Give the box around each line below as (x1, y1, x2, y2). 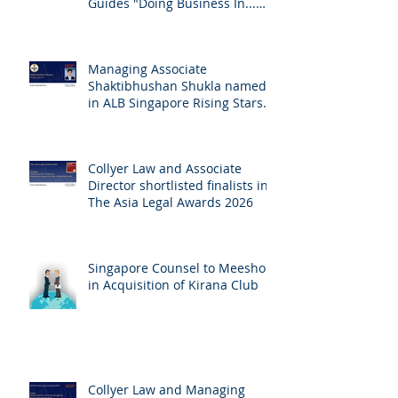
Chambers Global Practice (88, 13, 242, 30)
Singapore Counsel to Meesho (88, 295, 266, 312)
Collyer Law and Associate (88, 195, 242, 212)
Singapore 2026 (88, 147, 180, 163)
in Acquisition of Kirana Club (88, 312, 259, 329)
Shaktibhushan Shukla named (88, 113, 267, 130)
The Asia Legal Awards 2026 (88, 229, 253, 246)
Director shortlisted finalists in (88, 212, 268, 229)
